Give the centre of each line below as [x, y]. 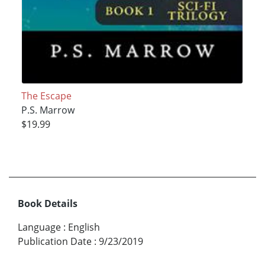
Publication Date [55, 241]
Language [39, 227]
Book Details [48, 203]
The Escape [46, 96]
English [84, 227]
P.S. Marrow [48, 110]
